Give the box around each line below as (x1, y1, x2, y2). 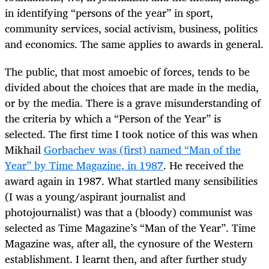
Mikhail (5, 140, 44, 159)
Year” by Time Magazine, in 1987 (5, 156, 163, 174)
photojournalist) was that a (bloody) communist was (5, 202, 252, 221)
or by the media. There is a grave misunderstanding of (5, 93, 261, 112)
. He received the (163, 156, 244, 174)
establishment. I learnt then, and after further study (5, 249, 247, 268)
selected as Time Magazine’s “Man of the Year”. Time (5, 218, 256, 237)
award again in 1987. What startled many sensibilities (5, 171, 258, 190)
